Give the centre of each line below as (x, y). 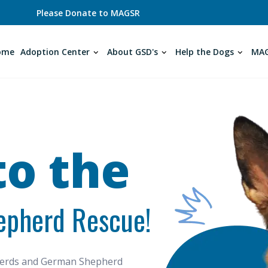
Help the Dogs (205, 51)
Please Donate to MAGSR (89, 13)
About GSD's (133, 51)
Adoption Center (55, 51)
